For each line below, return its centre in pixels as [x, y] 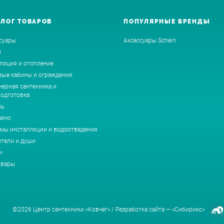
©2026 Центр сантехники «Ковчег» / [64, 209]
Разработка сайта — [143, 209]
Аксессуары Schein [150, 40]
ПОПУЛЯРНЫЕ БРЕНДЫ [167, 21]
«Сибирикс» [188, 209]
